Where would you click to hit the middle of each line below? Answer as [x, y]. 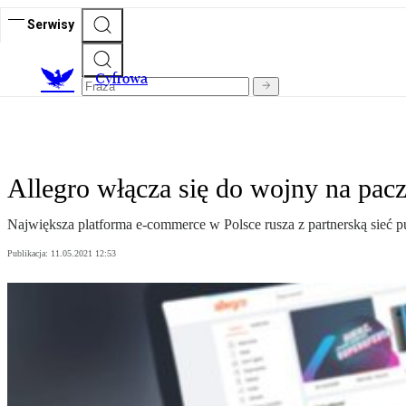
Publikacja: [29, 254]
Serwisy [51, 24]
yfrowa [126, 79]
